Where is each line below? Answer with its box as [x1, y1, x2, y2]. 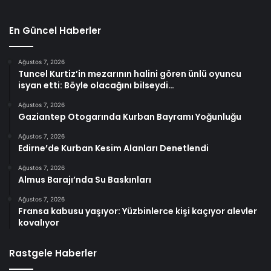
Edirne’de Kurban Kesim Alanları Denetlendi [18, 142, 209, 154]
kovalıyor [18, 216, 59, 229]
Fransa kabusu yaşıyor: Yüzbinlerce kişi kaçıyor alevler [18, 204, 257, 217]
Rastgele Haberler [9, 246, 97, 260]
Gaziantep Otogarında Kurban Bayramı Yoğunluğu [18, 110, 241, 123]
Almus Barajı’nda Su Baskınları [18, 173, 151, 186]
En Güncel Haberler [9, 24, 101, 37]
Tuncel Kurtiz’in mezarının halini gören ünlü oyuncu [18, 67, 241, 80]
